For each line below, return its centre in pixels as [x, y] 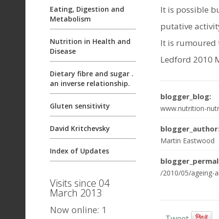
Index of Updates [79, 151]
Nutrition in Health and [90, 41]
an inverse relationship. [90, 83]
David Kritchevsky [80, 128]
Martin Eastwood [187, 140]
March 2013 [76, 193]
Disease [63, 51]
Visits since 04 [80, 183]
